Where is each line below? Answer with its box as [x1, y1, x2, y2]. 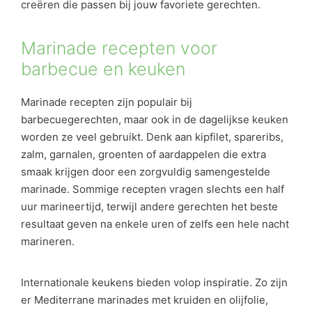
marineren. [21, 234, 75, 248]
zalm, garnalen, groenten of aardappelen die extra [21, 147, 266, 161]
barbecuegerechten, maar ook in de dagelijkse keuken [21, 112, 288, 126]
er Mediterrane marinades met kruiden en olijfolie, [21, 293, 268, 306]
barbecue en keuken [21, 58, 185, 79]
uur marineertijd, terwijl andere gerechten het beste [21, 199, 278, 213]
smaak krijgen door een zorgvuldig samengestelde [21, 164, 270, 178]
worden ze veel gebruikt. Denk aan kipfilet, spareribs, [21, 130, 283, 143]
